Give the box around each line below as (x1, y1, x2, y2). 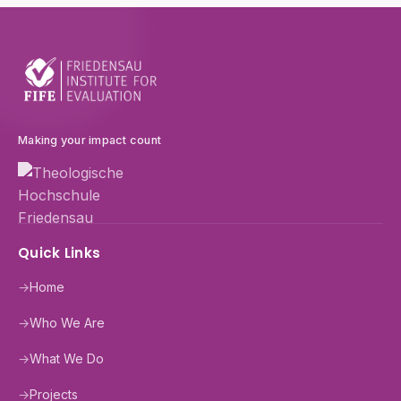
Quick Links (18, 243, 101, 262)
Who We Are (30, 314, 105, 330)
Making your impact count (18, 132, 162, 147)
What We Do (30, 350, 104, 366)
